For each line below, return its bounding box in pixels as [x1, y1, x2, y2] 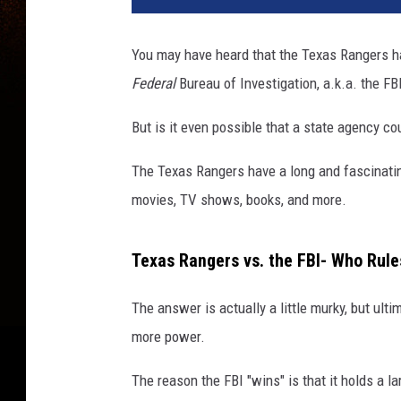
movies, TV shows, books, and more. [132, 190, 346, 209]
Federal [132, 73, 175, 92]
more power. [132, 327, 205, 346]
